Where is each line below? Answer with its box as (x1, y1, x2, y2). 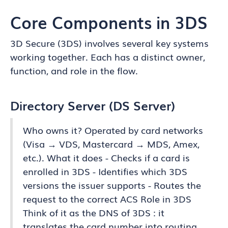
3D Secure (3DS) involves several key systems (10, 36, 209, 49)
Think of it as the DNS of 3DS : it (23, 206, 164, 219)
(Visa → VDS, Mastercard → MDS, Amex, (23, 137, 199, 150)
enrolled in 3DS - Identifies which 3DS (23, 164, 187, 178)
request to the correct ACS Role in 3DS (23, 192, 191, 205)
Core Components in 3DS (10, 10, 208, 34)
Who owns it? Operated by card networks (23, 123, 203, 136)
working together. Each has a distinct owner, (10, 50, 205, 63)
